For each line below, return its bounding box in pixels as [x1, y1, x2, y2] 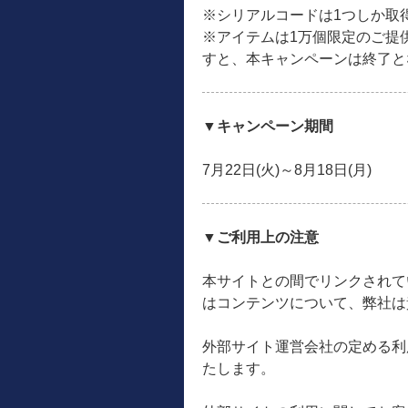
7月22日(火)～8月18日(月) [202, 162, 372, 178]
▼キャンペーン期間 [202, 118, 333, 134]
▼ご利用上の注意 [202, 229, 319, 245]
